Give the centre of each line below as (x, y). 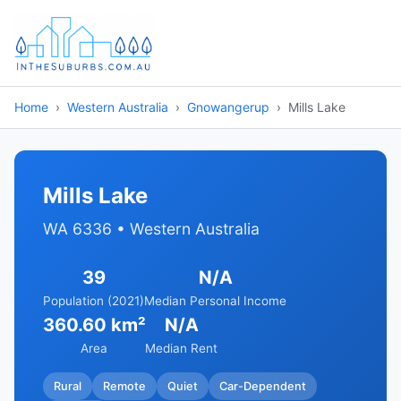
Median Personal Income (215, 301)
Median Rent (181, 348)
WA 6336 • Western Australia (151, 229)
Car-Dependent (263, 386)
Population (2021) (94, 301)
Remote (124, 386)
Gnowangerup (228, 107)
